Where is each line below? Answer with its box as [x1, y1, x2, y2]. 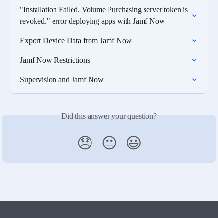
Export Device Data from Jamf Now [20, 36, 132, 45]
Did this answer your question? [61, 112, 157, 121]
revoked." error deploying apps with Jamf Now [20, 17, 165, 26]
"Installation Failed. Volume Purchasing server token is [20, 5, 190, 14]
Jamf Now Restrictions [20, 56, 90, 65]
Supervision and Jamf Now [20, 75, 104, 84]
